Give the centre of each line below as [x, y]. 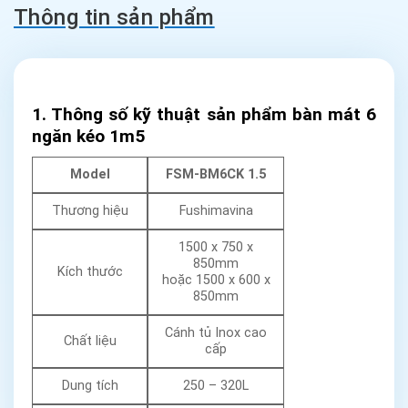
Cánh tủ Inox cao [216, 332]
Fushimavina [216, 210]
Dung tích [90, 385]
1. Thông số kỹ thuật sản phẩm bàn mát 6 [204, 115]
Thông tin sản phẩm [114, 18]
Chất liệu [90, 341]
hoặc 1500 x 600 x [216, 280]
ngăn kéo [71, 137]
